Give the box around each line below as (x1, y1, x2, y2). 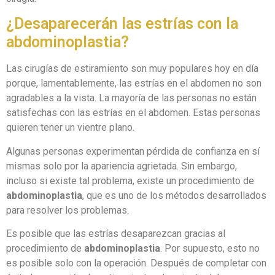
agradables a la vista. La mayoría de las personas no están (6, 92, 257, 104)
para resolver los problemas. (6, 204, 129, 216)
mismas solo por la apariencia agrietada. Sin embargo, (6, 160, 237, 172)
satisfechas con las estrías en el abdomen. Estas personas (6, 107, 260, 119)
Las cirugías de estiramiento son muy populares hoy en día (6, 63, 258, 75)
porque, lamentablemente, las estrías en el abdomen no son (6, 77, 261, 90)
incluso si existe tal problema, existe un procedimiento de (6, 174, 254, 187)
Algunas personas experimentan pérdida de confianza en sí (6, 145, 260, 157)
